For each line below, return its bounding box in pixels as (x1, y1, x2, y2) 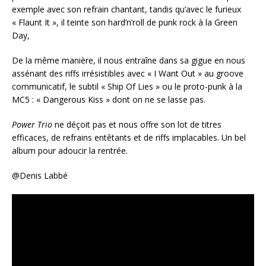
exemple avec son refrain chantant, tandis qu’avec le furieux (12, 4, 241, 15)
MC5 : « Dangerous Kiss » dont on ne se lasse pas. (12, 94, 205, 106)
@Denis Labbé (12, 170, 68, 182)
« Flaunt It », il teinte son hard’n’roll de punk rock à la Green (12, 17, 237, 28)
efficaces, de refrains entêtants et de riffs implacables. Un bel (12, 132, 246, 144)
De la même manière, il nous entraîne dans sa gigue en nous (12, 55, 245, 66)
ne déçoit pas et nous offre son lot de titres (52, 119, 221, 131)
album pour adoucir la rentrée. (12, 145, 128, 157)
